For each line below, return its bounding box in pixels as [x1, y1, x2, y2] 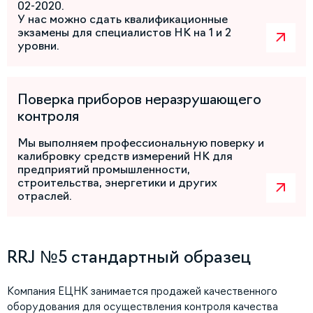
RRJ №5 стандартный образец [7, 249, 251, 266]
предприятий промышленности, [17, 163, 190, 175]
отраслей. [17, 190, 72, 202]
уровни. [17, 40, 62, 52]
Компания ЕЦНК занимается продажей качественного [7, 286, 277, 297]
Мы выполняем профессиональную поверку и [17, 137, 264, 149]
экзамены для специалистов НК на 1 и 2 [17, 27, 231, 38]
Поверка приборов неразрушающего [17, 92, 261, 107]
